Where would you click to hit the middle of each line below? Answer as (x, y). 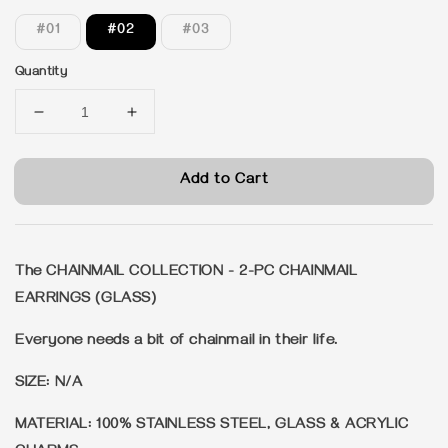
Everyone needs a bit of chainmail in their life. (176, 342)
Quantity (41, 73)
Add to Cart (224, 180)
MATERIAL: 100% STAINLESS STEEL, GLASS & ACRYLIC (212, 426)
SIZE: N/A (49, 384)
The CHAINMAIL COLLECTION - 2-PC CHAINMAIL (186, 273)
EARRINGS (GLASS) (86, 300)
